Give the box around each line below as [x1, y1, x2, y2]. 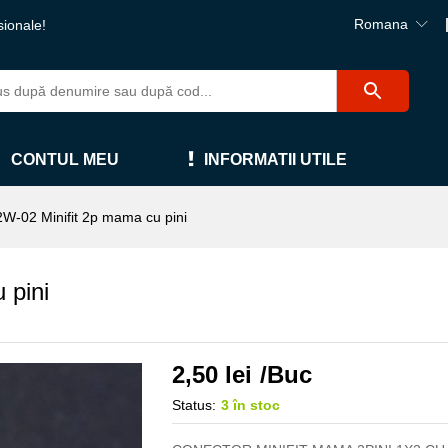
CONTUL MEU [11, 151, 119, 168]
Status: [172, 397, 217, 413]
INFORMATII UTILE [204, 151, 347, 168]
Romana [354, 16, 408, 32]
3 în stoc [221, 397, 281, 413]
